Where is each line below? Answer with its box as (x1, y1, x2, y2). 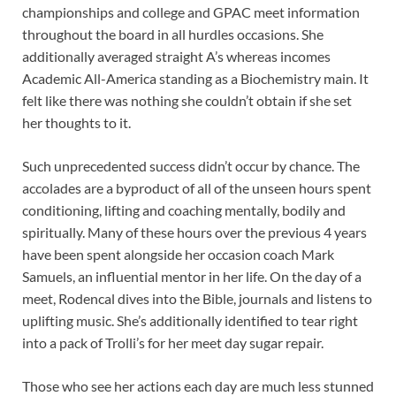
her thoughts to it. (22, 114, 131, 132)
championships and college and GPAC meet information (22, 4, 360, 21)
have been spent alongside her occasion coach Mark (22, 246, 334, 263)
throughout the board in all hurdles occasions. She (22, 26, 324, 43)
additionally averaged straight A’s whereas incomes (22, 48, 331, 65)
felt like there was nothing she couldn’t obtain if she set (22, 92, 352, 110)
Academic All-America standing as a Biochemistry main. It (22, 70, 369, 88)
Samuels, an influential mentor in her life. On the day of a (22, 268, 362, 286)
